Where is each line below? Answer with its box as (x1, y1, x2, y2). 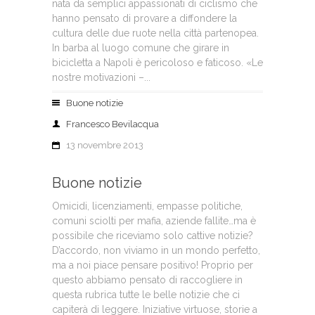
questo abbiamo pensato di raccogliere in (52, 274, 243, 285)
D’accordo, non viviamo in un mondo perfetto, (52, 245, 260, 256)
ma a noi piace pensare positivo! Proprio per (52, 259, 253, 271)
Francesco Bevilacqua (66, 119, 159, 129)
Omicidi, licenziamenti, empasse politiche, (52, 200, 243, 212)
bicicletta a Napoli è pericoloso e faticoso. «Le (52, 57, 263, 68)
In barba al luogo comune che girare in (52, 42, 229, 53)
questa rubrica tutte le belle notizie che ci (52, 289, 240, 300)
